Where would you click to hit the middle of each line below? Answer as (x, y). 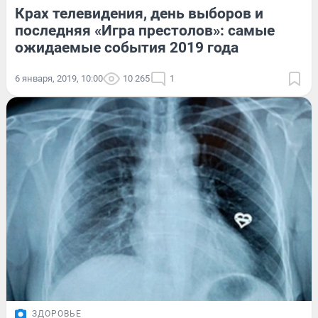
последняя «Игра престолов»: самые (145, 30)
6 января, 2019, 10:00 (59, 78)
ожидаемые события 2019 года (127, 47)
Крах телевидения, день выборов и (139, 13)
